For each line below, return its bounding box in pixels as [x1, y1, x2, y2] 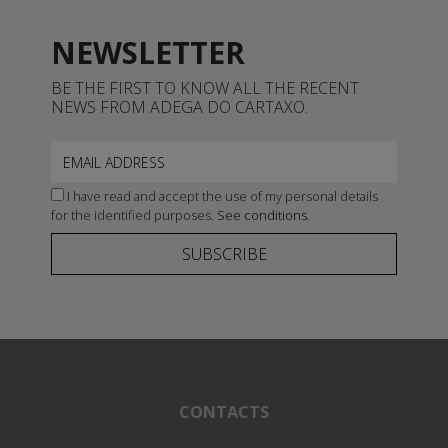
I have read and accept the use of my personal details [63, 186, 378, 205]
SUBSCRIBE [181, 242, 267, 265]
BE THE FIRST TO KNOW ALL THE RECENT [50, 76, 359, 99]
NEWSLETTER [50, 31, 245, 73]
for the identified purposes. [50, 205, 217, 224]
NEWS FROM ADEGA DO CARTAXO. [50, 95, 308, 118]
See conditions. [216, 205, 310, 224]
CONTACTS [179, 400, 269, 423]
